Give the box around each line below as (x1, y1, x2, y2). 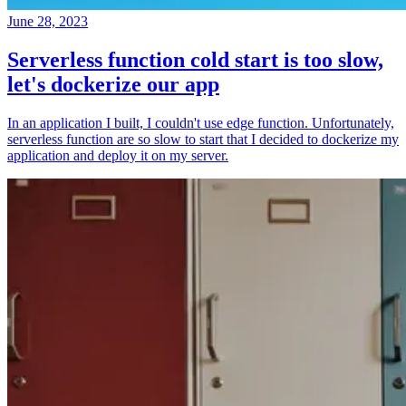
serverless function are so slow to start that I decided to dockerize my (7, 130, 399, 147)
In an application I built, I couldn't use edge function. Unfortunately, (7, 114, 394, 130)
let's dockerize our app (7, 72, 219, 96)
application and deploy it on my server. (7, 147, 228, 163)
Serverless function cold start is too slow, (7, 47, 383, 72)
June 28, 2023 (7, 13, 88, 29)
